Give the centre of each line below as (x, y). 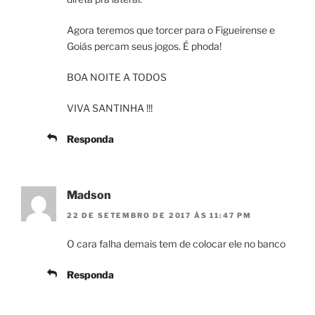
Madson (89, 195)
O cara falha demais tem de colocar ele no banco (176, 243)
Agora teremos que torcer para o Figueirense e (171, 30)
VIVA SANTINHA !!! (110, 108)
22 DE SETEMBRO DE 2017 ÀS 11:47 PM (159, 215)
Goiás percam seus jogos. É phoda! (144, 46)
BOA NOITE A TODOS (117, 77)
